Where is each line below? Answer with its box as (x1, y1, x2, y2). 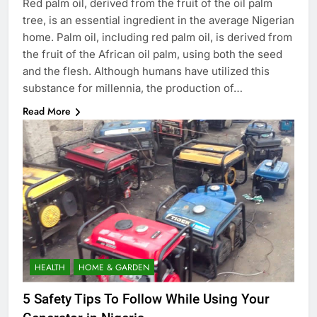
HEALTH (35, 261, 65, 275)
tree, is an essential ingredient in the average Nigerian (23, 13, 294, 27)
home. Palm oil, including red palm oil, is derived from (23, 30, 292, 44)
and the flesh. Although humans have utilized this (23, 64, 270, 78)
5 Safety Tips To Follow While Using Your (23, 291, 270, 308)
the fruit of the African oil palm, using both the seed (23, 47, 282, 61)
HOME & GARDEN (79, 261, 149, 275)
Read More (23, 103, 71, 118)
